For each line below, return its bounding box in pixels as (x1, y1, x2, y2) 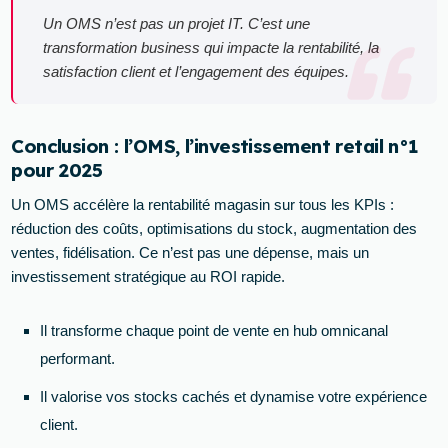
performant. (40, 349, 116, 367)
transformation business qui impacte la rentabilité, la (43, 38, 380, 56)
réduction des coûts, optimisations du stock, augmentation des (11, 219, 418, 237)
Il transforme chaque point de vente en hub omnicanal (40, 321, 389, 339)
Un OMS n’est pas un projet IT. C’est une (43, 14, 311, 32)
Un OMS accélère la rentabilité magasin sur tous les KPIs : (11, 195, 395, 213)
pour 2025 (11, 157, 103, 182)
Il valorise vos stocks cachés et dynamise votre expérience (40, 387, 428, 405)
